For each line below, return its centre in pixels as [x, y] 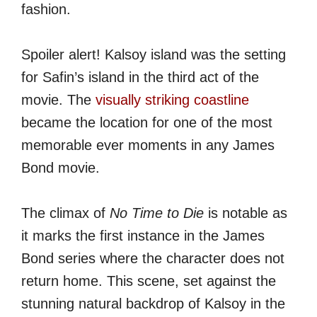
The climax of [65, 213]
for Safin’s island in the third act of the [140, 77]
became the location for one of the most [147, 122]
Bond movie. [60, 167]
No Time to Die [157, 213]
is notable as [246, 213]
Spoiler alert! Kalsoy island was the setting [154, 54]
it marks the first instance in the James [143, 235]
